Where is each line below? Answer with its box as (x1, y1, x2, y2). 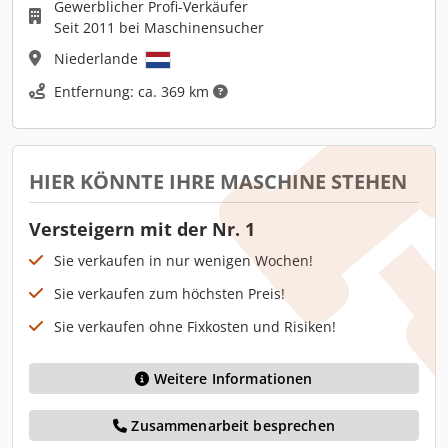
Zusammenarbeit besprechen (127, 415, 335, 435)
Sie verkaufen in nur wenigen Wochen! (54, 250, 313, 270)
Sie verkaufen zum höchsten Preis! (54, 283, 285, 303)
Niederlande (54, 48, 142, 68)
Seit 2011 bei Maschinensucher (54, 17, 264, 37)
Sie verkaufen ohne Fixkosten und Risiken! (54, 316, 336, 336)
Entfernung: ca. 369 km (54, 81, 213, 101)
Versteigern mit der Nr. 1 (29, 216, 255, 241)
